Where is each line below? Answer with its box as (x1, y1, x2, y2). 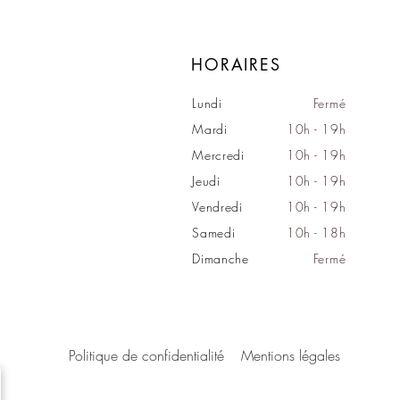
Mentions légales (241, 346, 341, 366)
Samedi (192, 223, 240, 241)
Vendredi (192, 197, 247, 215)
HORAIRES (191, 53, 281, 75)
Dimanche (192, 249, 249, 267)
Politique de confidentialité (69, 346, 225, 366)
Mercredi (192, 146, 245, 163)
